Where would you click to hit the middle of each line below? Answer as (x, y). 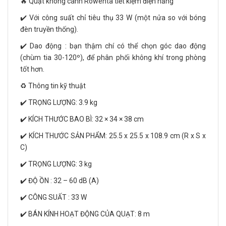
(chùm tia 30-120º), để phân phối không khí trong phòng (113, 58)
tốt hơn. (32, 69)
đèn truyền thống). (49, 30)
